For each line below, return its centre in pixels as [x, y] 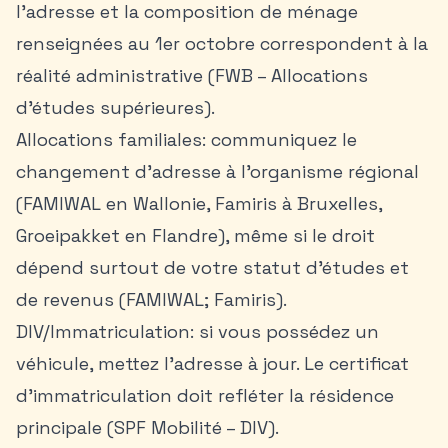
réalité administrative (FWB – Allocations [192, 75]
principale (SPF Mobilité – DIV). [147, 427]
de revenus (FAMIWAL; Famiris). [151, 299]
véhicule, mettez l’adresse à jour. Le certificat [212, 363]
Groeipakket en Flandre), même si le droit [195, 235]
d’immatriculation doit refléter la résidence [205, 395]
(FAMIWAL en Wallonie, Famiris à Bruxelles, [199, 203]
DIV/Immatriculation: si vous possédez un [197, 331]
